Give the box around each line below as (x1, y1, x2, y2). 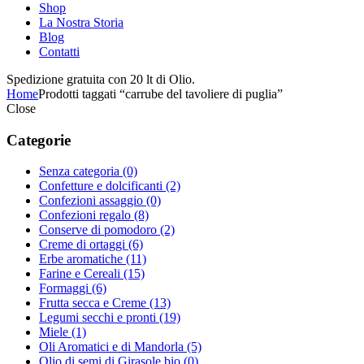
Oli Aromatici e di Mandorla (39, 340, 187, 354)
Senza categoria (39, 164, 123, 179)
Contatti (39, 44, 80, 58)
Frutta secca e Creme (39, 296, 149, 310)
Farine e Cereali (39, 266, 123, 281)
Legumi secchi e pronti (39, 310, 159, 325)
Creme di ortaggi (39, 237, 128, 252)
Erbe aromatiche (39, 252, 126, 266)
